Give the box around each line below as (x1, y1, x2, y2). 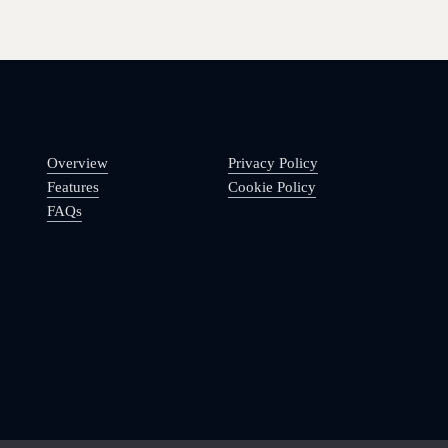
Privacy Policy (227, 155, 318, 172)
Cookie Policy (227, 179, 316, 196)
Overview (46, 155, 108, 172)
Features (46, 179, 99, 196)
